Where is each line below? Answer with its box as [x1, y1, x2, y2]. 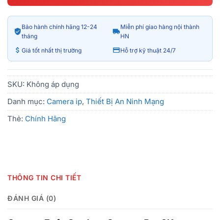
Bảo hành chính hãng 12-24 [22, 23, 97, 30]
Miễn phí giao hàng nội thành [120, 23, 199, 30]
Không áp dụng [27, 79, 79, 89]
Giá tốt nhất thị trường [22, 46, 82, 54]
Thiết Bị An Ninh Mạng [86, 96, 164, 106]
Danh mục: [7, 96, 47, 106]
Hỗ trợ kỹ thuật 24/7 [120, 46, 176, 54]
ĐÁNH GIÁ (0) [7, 193, 56, 202]
